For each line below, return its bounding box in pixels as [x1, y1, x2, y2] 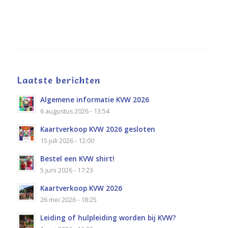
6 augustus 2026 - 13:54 [40, 107, 109, 116]
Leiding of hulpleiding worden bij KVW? [40, 213, 176, 223]
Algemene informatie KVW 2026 [40, 95, 149, 105]
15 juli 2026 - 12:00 [40, 136, 94, 146]
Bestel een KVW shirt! [40, 154, 115, 164]
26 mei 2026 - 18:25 [40, 195, 97, 205]
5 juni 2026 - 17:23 [40, 166, 93, 175]
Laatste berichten [17, 75, 100, 86]
